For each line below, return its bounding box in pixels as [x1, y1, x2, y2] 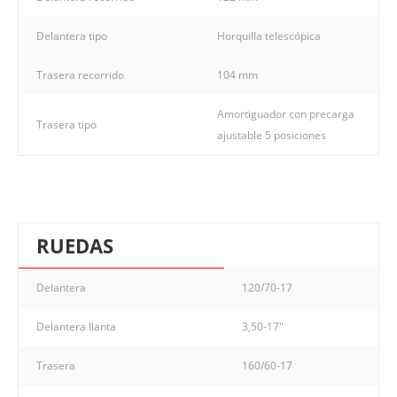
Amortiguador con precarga [217, 105, 354, 121]
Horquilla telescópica [217, 27, 321, 43]
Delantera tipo [36, 27, 107, 43]
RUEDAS [36, 231, 113, 259]
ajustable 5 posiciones [217, 127, 326, 143]
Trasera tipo [36, 116, 97, 132]
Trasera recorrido [36, 66, 124, 82]
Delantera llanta [36, 318, 116, 334]
